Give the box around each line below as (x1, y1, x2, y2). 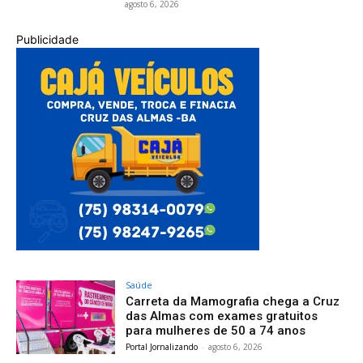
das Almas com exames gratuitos (126, 308, 318, 323)
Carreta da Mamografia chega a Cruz (126, 293, 340, 309)
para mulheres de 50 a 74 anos (126, 322, 306, 338)
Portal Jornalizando (126, 340, 199, 352)
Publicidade (16, 32, 79, 46)
